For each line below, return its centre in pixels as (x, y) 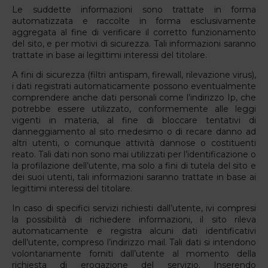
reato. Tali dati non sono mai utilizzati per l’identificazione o (134, 154)
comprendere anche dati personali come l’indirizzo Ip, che (134, 97)
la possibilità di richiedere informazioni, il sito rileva (134, 219)
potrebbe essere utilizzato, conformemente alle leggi (134, 109)
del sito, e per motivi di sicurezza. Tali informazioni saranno (134, 43)
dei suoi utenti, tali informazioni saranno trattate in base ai (134, 177)
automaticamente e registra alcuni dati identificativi (134, 231)
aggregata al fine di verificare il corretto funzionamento (134, 32)
